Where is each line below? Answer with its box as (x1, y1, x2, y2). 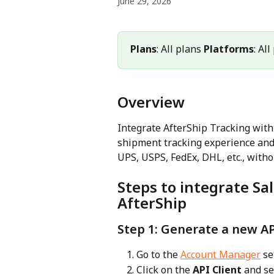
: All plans (157, 42, 204, 56)
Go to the (136, 248, 180, 262)
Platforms (204, 42, 254, 56)
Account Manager (180, 248, 261, 262)
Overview (117, 91, 185, 112)
